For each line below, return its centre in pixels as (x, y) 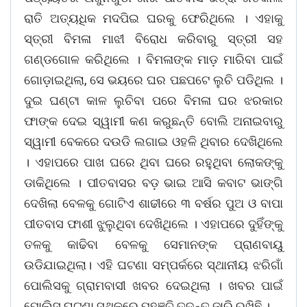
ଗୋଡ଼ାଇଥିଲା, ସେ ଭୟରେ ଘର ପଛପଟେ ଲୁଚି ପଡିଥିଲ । (153, 80)
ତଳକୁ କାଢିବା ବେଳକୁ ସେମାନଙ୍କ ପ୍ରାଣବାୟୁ (153, 245)
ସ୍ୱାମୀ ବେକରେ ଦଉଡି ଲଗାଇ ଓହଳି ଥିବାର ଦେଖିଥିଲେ (153, 142)
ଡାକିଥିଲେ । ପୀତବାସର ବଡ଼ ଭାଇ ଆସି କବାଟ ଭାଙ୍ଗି (153, 183)
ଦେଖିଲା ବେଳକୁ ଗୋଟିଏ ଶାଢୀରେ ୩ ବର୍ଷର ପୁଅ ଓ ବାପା (153, 204)
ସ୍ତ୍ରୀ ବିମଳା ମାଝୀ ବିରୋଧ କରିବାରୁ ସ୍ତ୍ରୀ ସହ (153, 39)
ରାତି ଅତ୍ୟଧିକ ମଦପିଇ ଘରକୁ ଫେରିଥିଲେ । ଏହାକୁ (153, 19)
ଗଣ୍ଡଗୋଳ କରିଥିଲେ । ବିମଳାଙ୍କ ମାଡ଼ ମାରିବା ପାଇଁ (153, 60)
